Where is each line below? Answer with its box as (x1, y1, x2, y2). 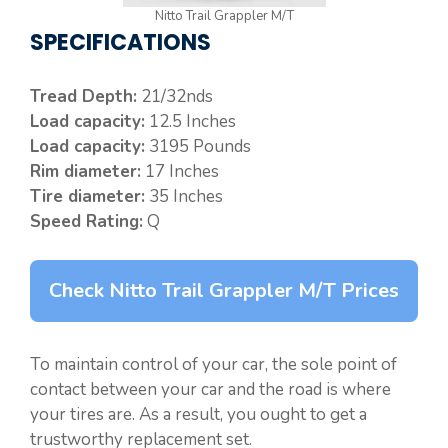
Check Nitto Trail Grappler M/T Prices (49, 276, 399, 304)
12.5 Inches (145, 110, 236, 134)
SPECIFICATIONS (30, 26, 211, 58)
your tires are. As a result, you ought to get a (30, 402, 367, 426)
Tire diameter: (30, 185, 145, 209)
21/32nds (137, 85, 213, 109)
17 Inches (141, 160, 219, 184)
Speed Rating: (30, 210, 143, 234)
